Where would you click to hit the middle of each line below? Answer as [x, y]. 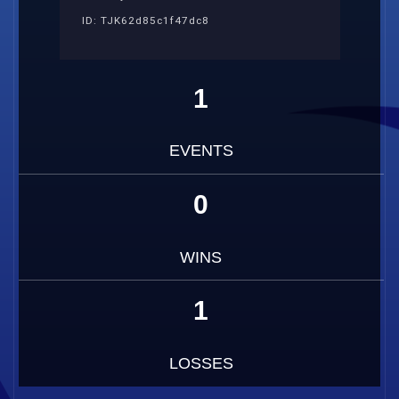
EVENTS [201, 151]
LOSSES [201, 363]
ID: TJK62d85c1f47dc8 [145, 21]
